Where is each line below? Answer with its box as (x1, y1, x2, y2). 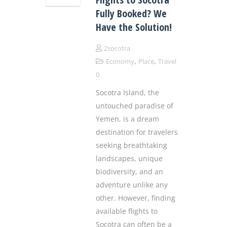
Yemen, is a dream (96, 114, 159, 124)
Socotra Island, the (96, 88, 159, 98)
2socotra (104, 44, 130, 53)
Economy (106, 57, 134, 66)
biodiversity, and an (96, 167, 163, 177)
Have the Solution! (96, 20, 172, 34)
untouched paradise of (96, 101, 173, 111)
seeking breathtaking (96, 140, 167, 150)
